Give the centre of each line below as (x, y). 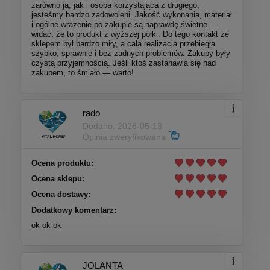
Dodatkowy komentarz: (74, 210)
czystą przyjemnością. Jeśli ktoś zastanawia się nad (124, 63)
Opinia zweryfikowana (125, 137)
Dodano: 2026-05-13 (122, 126)
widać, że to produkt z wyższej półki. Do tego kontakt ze (130, 34)
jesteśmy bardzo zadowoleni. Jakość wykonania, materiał (132, 15)
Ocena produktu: (62, 163)
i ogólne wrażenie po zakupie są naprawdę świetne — (124, 25)
